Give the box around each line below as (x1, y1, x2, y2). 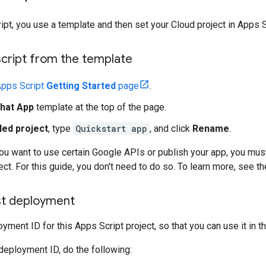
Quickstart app (75, 122, 147, 134)
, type (48, 122, 73, 134)
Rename (192, 122, 229, 134)
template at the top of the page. (34, 101, 166, 113)
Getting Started (46, 80, 116, 91)
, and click (150, 122, 192, 134)
